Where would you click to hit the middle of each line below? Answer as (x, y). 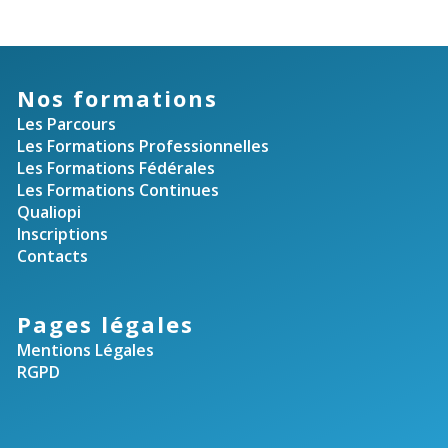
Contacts (52, 255)
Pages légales (105, 323)
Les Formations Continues (117, 189)
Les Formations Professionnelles (142, 145)
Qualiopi (48, 211)
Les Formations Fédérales (115, 167)
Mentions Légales (85, 349)
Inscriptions (62, 233)
